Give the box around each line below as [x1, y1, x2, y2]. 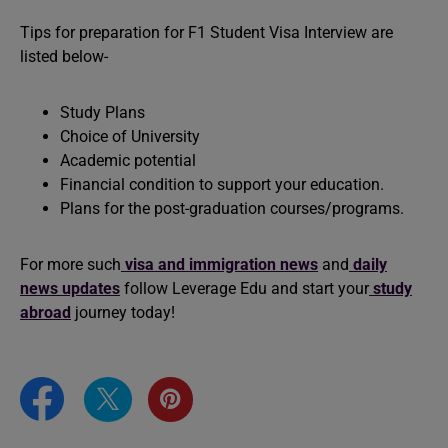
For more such [20, 255, 121, 274]
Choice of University [60, 127, 200, 146]
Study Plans [60, 103, 145, 122]
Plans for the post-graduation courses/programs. [60, 199, 404, 218]
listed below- [20, 47, 108, 66]
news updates [20, 279, 120, 298]
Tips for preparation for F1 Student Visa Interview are [20, 23, 393, 42]
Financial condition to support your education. [60, 175, 384, 194]
